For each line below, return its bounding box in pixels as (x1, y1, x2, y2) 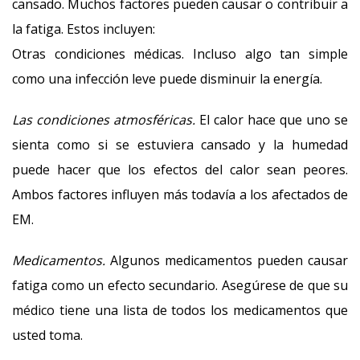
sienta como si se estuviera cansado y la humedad (12, 136, 348, 153)
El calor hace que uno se (195, 111, 348, 129)
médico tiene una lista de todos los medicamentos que (12, 301, 348, 319)
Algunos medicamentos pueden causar (105, 252, 348, 269)
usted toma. (12, 326, 83, 344)
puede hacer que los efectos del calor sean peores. (12, 161, 348, 178)
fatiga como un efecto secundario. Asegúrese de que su (12, 276, 348, 294)
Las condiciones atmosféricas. (12, 111, 195, 129)
